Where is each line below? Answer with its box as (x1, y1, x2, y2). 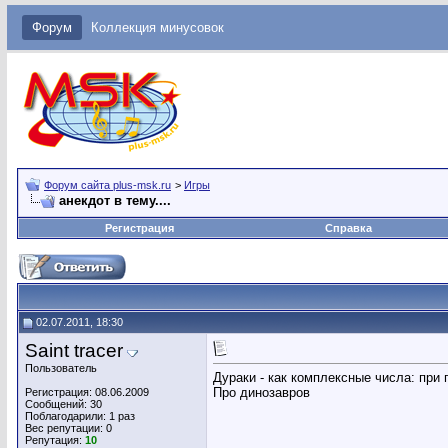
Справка (324, 222, 372, 234)
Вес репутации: (25, 422, 106, 434)
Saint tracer (25, 340, 123, 361)
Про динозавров (213, 385, 310, 401)
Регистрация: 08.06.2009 (25, 386, 149, 398)
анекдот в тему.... (59, 193, 171, 208)
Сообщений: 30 (25, 398, 102, 410)
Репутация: (25, 434, 85, 446)
